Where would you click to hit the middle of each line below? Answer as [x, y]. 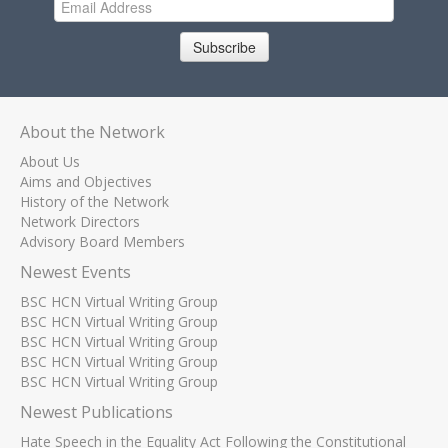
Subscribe [224, 47]
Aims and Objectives [86, 181]
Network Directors [80, 221]
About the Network [92, 132]
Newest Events [75, 272]
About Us [50, 161]
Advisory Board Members [102, 241]
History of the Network [94, 201]
